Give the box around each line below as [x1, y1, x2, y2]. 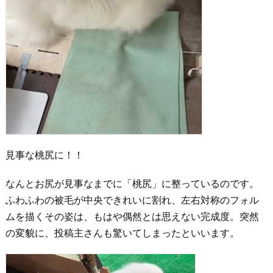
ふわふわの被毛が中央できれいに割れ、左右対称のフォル [5, 195, 259, 205]
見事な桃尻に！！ [5, 150, 83, 160]
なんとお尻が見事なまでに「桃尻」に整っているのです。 [5, 179, 259, 189]
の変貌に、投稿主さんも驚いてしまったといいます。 [5, 228, 239, 238]
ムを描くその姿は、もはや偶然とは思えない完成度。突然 [5, 211, 259, 222]
